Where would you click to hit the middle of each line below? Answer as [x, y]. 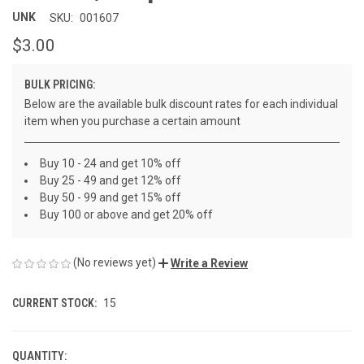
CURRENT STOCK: [54, 303]
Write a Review [209, 264]
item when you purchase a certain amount [132, 121]
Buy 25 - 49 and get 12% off [110, 181]
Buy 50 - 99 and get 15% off [110, 198]
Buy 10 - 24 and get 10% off [110, 164]
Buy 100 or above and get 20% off [126, 215]
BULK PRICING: [60, 85]
